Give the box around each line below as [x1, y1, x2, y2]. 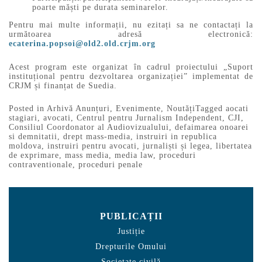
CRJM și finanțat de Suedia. [9, 81, 117, 90]
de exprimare [9, 151, 59, 160]
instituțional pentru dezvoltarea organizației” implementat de [9, 71, 253, 81]
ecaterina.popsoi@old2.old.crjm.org [9, 39, 156, 48]
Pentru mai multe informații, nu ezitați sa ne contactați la [9, 20, 253, 29]
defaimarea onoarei [175, 123, 249, 132]
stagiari [9, 113, 37, 123]
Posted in [9, 104, 47, 113]
